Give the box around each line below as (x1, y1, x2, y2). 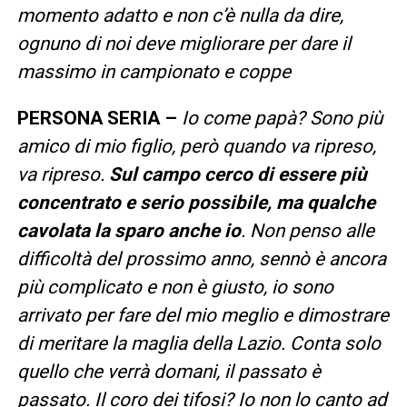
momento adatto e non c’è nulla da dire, (16, 4, 343, 26)
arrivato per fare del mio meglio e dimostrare (16, 303, 389, 326)
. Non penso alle (240, 219, 374, 242)
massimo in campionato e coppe (16, 60, 291, 83)
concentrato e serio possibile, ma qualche (16, 191, 375, 213)
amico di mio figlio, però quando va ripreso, (16, 134, 376, 157)
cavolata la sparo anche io (16, 219, 241, 242)
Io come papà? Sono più (181, 106, 382, 129)
